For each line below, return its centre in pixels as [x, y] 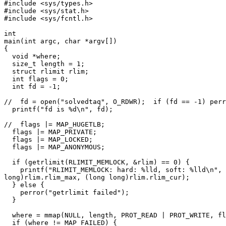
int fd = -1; [32, 87]
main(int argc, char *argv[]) [61, 41]
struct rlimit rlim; [46, 72]
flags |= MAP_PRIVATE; [50, 132]
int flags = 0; [36, 79]
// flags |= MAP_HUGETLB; [54, 125]
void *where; [32, 56]
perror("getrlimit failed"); [67, 193]
